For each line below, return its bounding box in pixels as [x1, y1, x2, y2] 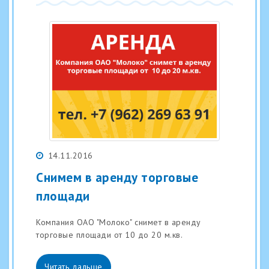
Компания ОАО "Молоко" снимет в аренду [36, 216, 201, 228]
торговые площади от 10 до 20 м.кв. [36, 229, 183, 240]
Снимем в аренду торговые [36, 169, 198, 186]
